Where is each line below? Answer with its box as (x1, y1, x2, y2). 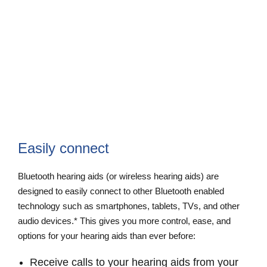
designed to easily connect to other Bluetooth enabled (18, 185, 224, 196)
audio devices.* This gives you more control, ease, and (18, 215, 231, 226)
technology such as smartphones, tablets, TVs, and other (18, 200, 240, 211)
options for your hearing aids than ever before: (18, 230, 195, 241)
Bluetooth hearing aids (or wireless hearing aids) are (18, 170, 219, 181)
